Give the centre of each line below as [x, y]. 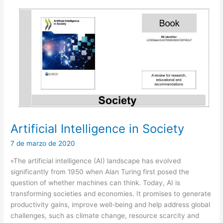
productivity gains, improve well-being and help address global [111, 204]
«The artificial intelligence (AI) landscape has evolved [96, 161]
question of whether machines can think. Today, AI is [96, 182]
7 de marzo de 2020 [43, 144]
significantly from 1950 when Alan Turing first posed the [100, 171]
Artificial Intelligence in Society [98, 129]
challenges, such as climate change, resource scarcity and [105, 215]
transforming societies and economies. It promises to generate [111, 193]
